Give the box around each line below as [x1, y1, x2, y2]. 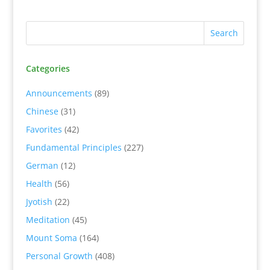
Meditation [25, 213, 70, 225]
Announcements [25, 87, 92, 99]
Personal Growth [25, 250, 93, 262]
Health [25, 177, 52, 189]
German [25, 159, 58, 171]
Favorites [25, 123, 62, 135]
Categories [25, 62, 70, 74]
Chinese [25, 105, 58, 117]
